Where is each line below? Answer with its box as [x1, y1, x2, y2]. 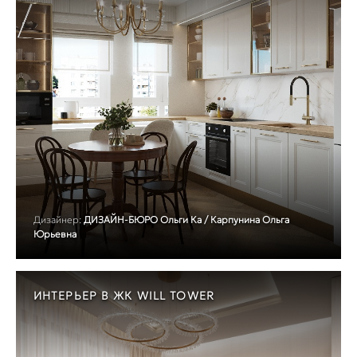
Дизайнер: [33, 214, 81, 226]
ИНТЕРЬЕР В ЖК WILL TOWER [33, 288, 214, 304]
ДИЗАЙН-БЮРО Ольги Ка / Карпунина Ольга [84, 214, 289, 226]
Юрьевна [33, 228, 76, 241]
